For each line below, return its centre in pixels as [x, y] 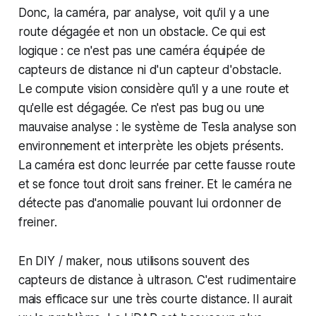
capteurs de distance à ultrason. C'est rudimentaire [157, 280]
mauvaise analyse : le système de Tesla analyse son [157, 127]
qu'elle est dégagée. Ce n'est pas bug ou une [141, 108]
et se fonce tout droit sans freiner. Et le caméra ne [155, 184]
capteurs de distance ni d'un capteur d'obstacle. [150, 70]
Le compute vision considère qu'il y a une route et [154, 89]
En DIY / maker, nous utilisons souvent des [134, 261]
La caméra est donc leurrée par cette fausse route [157, 165]
